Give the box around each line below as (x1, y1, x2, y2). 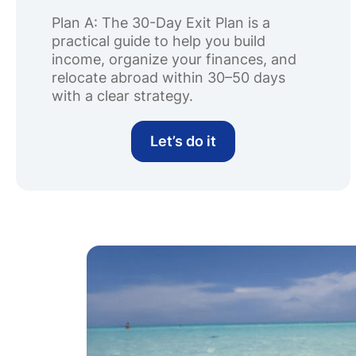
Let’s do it (150, 133, 217, 149)
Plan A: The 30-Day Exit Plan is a (52, 14, 270, 31)
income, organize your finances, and (52, 51, 296, 68)
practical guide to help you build (52, 33, 265, 49)
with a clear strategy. (52, 87, 193, 104)
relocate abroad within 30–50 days (52, 69, 285, 86)
